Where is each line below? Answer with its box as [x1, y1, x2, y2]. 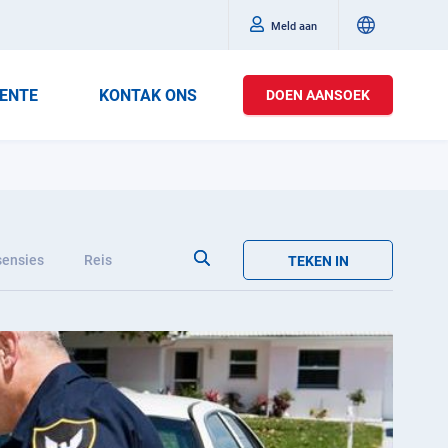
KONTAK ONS [99, 85, 198, 105]
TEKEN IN [287, 253, 349, 269]
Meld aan [271, 19, 317, 33]
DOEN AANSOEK [266, 87, 370, 103]
